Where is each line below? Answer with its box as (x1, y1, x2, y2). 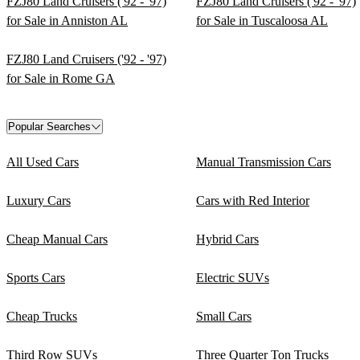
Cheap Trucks (6, 309, 77, 323)
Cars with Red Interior (196, 193, 309, 207)
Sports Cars (6, 270, 65, 284)
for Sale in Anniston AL (6, 13, 128, 27)
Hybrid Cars (196, 231, 259, 246)
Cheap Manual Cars (6, 231, 108, 246)
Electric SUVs (196, 270, 269, 284)
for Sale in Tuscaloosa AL (196, 13, 328, 27)
